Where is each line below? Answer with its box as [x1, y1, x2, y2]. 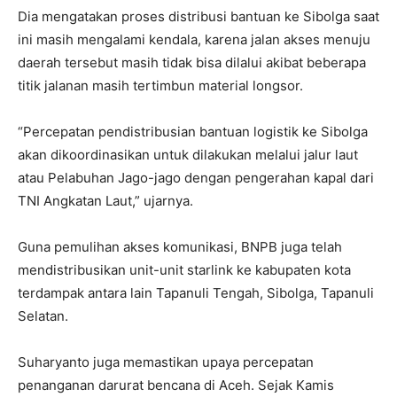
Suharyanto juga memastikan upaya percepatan [18, 354, 314, 371]
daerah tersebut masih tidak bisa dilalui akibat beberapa [18, 54, 366, 72]
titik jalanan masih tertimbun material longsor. [18, 77, 303, 95]
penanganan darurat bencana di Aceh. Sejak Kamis [18, 377, 334, 394]
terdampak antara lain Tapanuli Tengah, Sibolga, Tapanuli [18, 284, 374, 302]
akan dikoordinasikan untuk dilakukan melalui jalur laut [18, 146, 358, 164]
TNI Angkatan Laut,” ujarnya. [18, 192, 193, 210]
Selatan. [18, 307, 68, 325]
